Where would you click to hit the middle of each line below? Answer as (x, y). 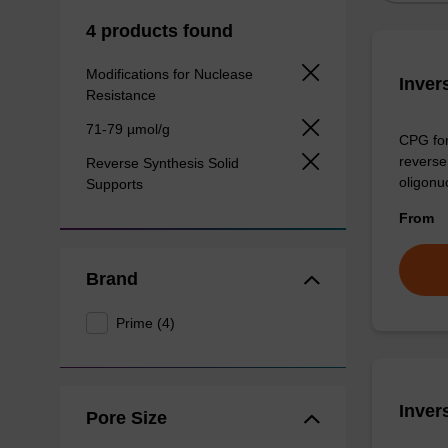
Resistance (122, 94)
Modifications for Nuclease (169, 73)
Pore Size (126, 417)
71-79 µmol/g (129, 128)
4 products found (159, 30)
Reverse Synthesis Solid (162, 163)
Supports (116, 184)
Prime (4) (146, 322)
